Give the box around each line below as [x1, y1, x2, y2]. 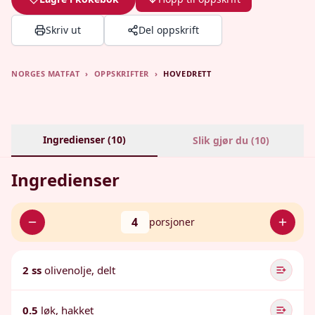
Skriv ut [46, 23, 81, 37]
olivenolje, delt [44, 263, 115, 277]
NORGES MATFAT [11, 68, 80, 79]
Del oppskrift [139, 23, 199, 37]
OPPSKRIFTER [94, 68, 149, 79]
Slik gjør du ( [192, 134, 255, 147]
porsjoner [148, 215, 195, 229]
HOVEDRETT [163, 68, 212, 79]
